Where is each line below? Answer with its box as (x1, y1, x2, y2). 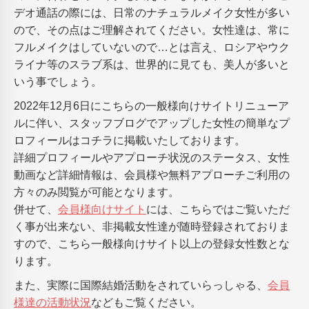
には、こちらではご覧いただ (146, 203, 290, 216)
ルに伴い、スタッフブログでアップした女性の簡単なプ (14, 117, 290, 130)
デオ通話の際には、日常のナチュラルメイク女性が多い (14, 7, 290, 19)
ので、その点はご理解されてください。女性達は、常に (14, 24, 290, 37)
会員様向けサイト (58, 203, 146, 216)
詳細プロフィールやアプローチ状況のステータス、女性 (14, 152, 290, 164)
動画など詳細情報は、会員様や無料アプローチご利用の (14, 169, 290, 181)
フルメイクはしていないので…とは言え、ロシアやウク (14, 41, 290, 54)
